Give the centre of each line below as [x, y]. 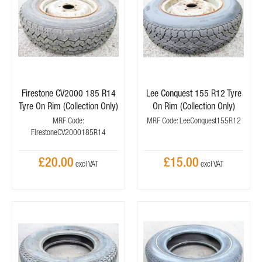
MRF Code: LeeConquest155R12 [194, 120]
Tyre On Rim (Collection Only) [68, 106]
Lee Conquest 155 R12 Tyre [194, 93]
